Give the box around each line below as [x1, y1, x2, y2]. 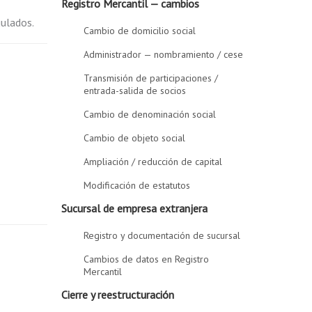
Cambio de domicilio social [84, 24, 196, 37]
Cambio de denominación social [84, 108, 217, 120]
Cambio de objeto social [84, 132, 186, 144]
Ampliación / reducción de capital [84, 155, 223, 168]
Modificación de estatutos [84, 179, 191, 192]
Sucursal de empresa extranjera [61, 201, 208, 215]
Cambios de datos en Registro [84, 253, 210, 265]
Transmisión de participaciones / [84, 72, 219, 84]
